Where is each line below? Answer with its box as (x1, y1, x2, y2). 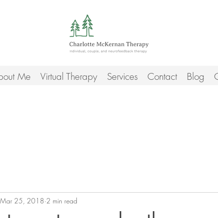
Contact (147, 70, 177, 83)
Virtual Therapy (40, 70, 97, 83)
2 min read (46, 196, 77, 205)
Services (107, 70, 138, 83)
